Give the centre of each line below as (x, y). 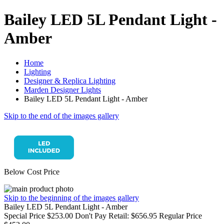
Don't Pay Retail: (102, 215)
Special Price (25, 215)
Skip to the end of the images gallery (61, 115)
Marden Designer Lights (62, 89)
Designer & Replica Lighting (70, 80)
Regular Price (180, 215)
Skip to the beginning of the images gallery (71, 197)
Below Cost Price (32, 171)
